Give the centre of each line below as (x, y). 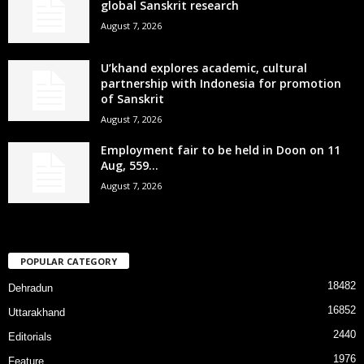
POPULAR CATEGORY (69, 261)
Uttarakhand (37, 312)
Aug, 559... (130, 165)
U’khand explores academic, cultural (204, 67)
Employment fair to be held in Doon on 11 (221, 149)
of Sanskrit (132, 98)
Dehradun (30, 288)
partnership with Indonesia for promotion (221, 83)
